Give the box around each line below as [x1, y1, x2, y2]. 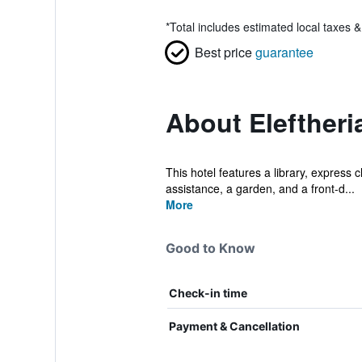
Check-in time [168, 286, 247, 300]
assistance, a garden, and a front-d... [165, 180, 355, 196]
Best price [194, 43, 252, 61]
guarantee [255, 43, 314, 61]
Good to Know [165, 240, 255, 256]
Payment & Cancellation [168, 319, 300, 333]
